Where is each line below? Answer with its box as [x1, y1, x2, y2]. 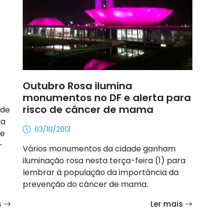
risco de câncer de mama [23, 102, 153, 116]
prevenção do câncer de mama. [23, 178, 148, 190]
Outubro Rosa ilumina [23, 78, 132, 93]
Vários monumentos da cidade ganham [23, 143, 176, 154]
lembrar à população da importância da [23, 166, 179, 178]
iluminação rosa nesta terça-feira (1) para [23, 154, 185, 166]
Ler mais [150, 198, 185, 209]
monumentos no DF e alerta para [23, 90, 191, 105]
